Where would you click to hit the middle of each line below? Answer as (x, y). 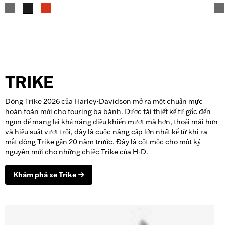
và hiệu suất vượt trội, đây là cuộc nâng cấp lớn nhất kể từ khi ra (106, 131)
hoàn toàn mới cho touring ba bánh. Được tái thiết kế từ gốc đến (108, 111)
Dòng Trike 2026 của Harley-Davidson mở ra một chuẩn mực (104, 101)
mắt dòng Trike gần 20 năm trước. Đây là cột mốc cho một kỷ (103, 141)
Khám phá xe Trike (45, 175)
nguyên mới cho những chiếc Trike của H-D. (77, 151)
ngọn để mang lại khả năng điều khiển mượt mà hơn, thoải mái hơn (111, 121)
